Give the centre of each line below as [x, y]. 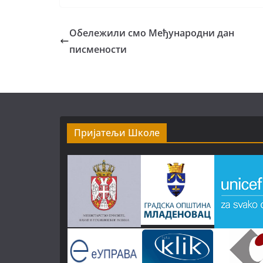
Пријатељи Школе [117, 133]
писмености [98, 49]
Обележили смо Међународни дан [152, 33]
